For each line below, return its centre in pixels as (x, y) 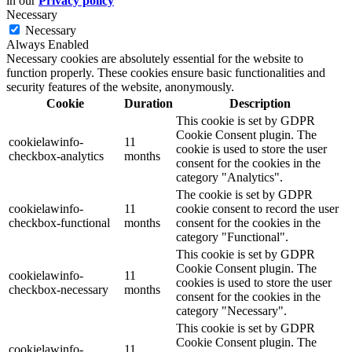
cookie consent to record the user (257, 209)
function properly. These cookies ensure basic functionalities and (166, 73)
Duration (148, 104)
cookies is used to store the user (254, 283)
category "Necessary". (231, 311)
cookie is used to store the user (251, 149)
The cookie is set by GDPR (244, 195)
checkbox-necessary (59, 290)
